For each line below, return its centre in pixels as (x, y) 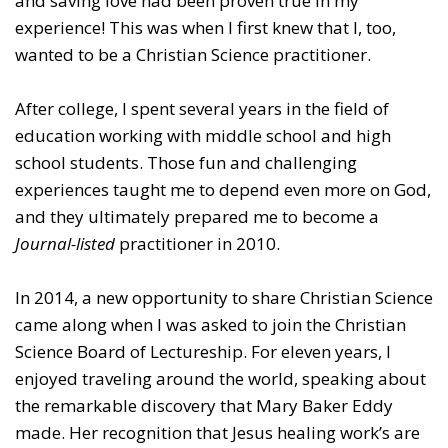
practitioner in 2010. (197, 243)
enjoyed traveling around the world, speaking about (220, 378)
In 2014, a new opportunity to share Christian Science (224, 297)
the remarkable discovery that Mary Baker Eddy (204, 405)
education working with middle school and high (203, 135)
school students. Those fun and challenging (186, 162)
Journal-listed (65, 243)
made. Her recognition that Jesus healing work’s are (217, 432)
